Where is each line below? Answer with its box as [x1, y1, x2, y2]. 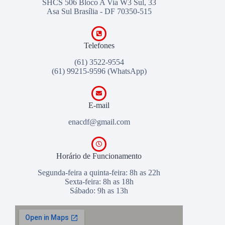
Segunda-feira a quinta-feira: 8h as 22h [38, 168, 161, 177]
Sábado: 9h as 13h [70, 186, 129, 195]
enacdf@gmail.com [68, 117, 130, 126]
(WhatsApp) [105, 67, 147, 76]
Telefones [83, 41, 115, 50]
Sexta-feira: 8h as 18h [64, 177, 134, 186]
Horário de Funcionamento [56, 151, 142, 160]
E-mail [88, 101, 110, 110]
